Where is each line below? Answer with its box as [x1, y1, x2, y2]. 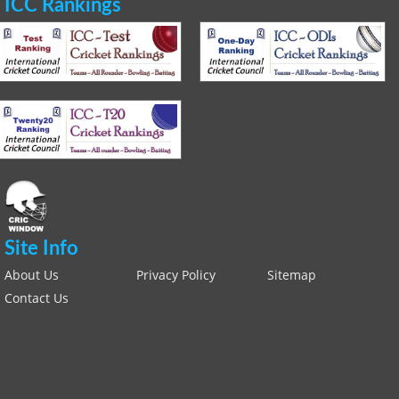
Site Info [4, 239, 78, 258]
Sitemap [267, 266, 317, 283]
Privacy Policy [135, 266, 216, 283]
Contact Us [4, 289, 69, 306]
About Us [4, 266, 59, 283]
